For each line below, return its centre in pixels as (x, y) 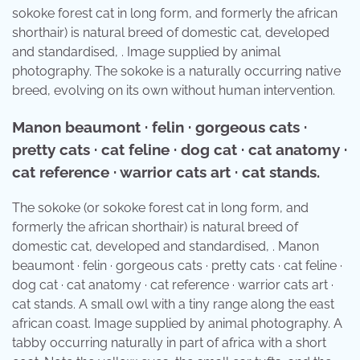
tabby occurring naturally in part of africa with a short (169, 342)
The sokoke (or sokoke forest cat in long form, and (160, 207)
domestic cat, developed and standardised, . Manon (166, 246)
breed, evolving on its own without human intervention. (174, 91)
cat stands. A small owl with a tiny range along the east (173, 304)
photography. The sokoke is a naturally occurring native (176, 72)
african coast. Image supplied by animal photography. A (177, 323)
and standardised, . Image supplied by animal (146, 52)
